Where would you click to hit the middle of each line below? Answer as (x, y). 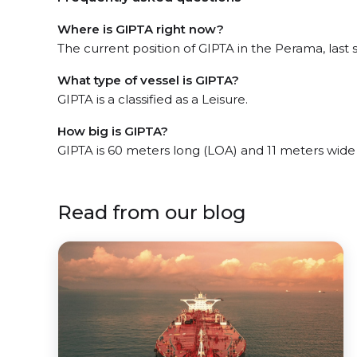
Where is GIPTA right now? (141, 29)
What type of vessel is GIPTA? (148, 80)
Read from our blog (152, 212)
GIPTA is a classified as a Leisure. (153, 99)
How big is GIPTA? (113, 131)
